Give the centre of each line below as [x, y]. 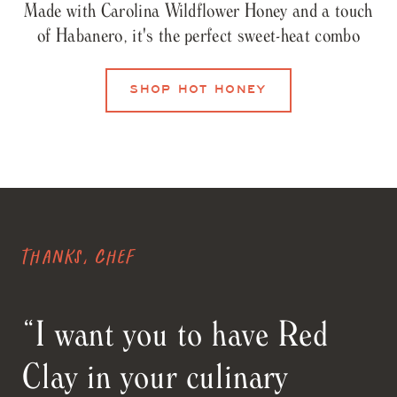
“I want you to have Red [175, 332]
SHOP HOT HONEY [198, 90]
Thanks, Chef [79, 255]
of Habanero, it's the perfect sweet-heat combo [198, 34]
